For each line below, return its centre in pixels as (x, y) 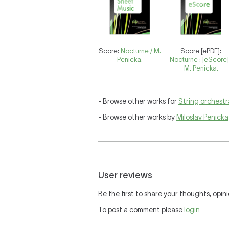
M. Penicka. (201, 68)
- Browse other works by (137, 117)
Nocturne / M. (141, 51)
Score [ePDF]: (201, 51)
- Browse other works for (138, 101)
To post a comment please (141, 210)
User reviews (125, 175)
